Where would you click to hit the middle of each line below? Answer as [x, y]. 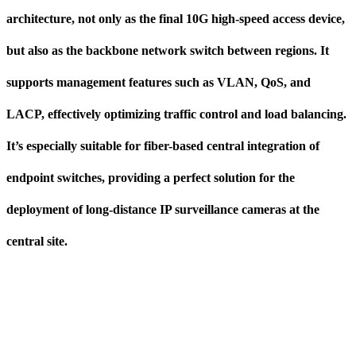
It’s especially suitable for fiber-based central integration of [163, 145]
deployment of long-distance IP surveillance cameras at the [163, 209]
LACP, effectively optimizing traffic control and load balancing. [176, 114]
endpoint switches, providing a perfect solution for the [151, 177]
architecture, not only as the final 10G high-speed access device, [176, 18]
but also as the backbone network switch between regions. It [168, 50]
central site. [37, 241]
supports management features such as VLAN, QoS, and [159, 82]
